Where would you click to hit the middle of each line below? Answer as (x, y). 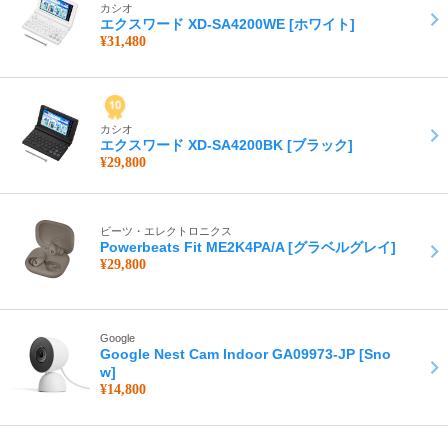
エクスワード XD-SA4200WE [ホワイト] (227, 23)
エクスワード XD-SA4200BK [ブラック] (226, 144)
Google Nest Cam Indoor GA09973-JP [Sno (245, 353)
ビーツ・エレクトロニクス (166, 230)
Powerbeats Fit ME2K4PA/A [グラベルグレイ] (248, 246)
